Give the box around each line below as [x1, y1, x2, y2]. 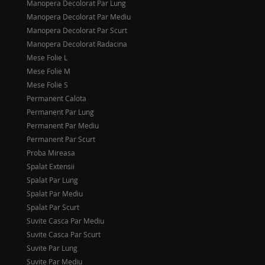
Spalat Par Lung [27, 175, 78, 185]
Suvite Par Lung [27, 243, 77, 253]
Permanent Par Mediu [27, 121, 99, 130]
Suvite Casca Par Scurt [27, 230, 101, 239]
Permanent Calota [27, 93, 86, 103]
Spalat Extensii [27, 161, 75, 171]
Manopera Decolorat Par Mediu [27, 12, 131, 21]
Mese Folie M [27, 66, 70, 76]
